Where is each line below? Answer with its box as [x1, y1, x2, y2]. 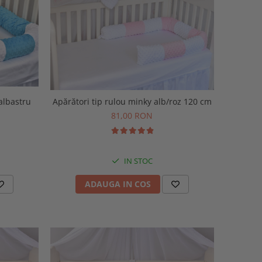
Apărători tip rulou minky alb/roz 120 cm [52, 96, 212, 108]
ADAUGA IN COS [84, 178, 151, 190]
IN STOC [122, 156, 153, 167]
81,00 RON [111, 110, 153, 122]
